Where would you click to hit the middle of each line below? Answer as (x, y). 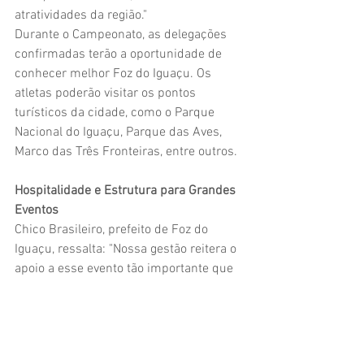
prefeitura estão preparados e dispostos (128, 347)
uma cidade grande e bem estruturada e (129, 308)
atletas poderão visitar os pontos (107, 93)
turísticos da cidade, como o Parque (116, 113)
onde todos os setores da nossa (104, 327)
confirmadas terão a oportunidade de (120, 54)
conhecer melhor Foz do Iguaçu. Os (115, 74)
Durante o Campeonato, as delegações (122, 35)
